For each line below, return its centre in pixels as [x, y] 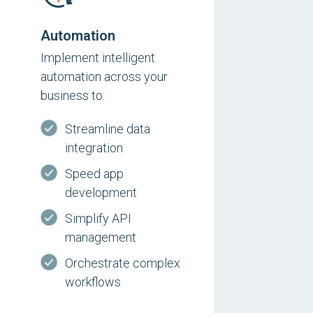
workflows [93, 282]
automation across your [104, 77]
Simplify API [98, 218]
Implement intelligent [97, 58]
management [100, 237]
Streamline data [107, 129]
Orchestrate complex [122, 263]
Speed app [94, 174]
